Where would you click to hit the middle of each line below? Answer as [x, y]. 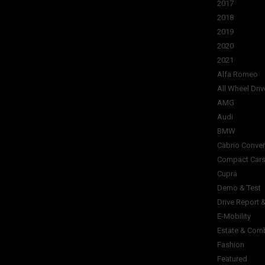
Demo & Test [239, 188]
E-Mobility [234, 216]
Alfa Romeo [237, 74]
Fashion [231, 245]
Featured [232, 259]
